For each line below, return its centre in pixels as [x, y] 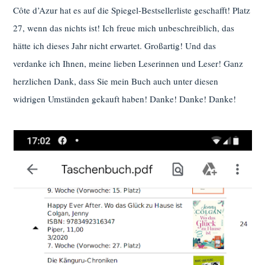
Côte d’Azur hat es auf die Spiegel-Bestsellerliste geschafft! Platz [132, 10]
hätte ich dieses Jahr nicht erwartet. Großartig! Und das [115, 46]
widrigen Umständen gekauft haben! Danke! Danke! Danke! [125, 99]
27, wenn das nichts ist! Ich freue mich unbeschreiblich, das [124, 28]
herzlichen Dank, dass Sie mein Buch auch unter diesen [116, 81]
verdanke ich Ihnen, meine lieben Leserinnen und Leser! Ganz [128, 64]
